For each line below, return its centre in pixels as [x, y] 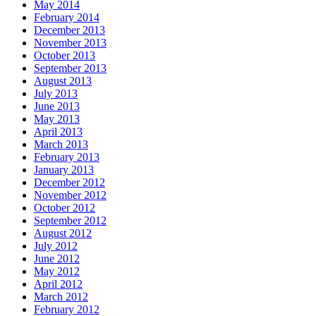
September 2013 [70, 68]
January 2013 [64, 170]
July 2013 [56, 93]
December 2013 [69, 30]
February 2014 [67, 17]
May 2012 [57, 271]
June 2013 [57, 106]
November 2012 [70, 195]
